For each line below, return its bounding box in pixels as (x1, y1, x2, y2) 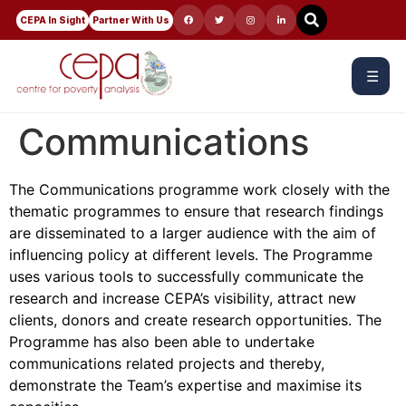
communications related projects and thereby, (9, 354, 324, 372)
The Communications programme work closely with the (9, 180, 390, 198)
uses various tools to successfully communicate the (9, 267, 363, 285)
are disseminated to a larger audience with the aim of (9, 224, 376, 242)
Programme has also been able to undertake (9, 333, 314, 351)
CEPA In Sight (20, 14, 85, 25)
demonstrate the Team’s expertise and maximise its (9, 376, 362, 394)
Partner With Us (92, 14, 169, 25)
